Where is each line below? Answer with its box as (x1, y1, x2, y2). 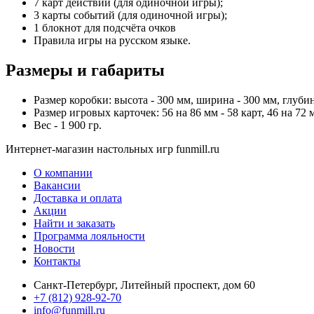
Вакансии (34, 179, 81, 191)
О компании (34, 166, 93, 179)
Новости (34, 242, 75, 254)
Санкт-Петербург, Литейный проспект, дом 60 (34, 278, 255, 291)
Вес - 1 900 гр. (34, 118, 102, 131)
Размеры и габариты (6, 60, 165, 79)
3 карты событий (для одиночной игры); (34, 8, 227, 21)
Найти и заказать (34, 217, 115, 229)
